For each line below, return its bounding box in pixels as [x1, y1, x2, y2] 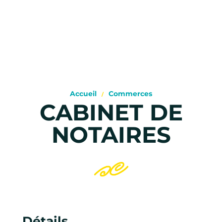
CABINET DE [39, 99, 183, 126]
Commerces [109, 89, 152, 99]
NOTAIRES [51, 121, 171, 149]
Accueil [70, 89, 97, 99]
